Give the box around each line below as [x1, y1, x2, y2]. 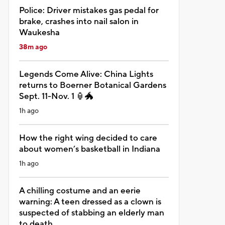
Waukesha [19, 27, 60, 38]
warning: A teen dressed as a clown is [19, 196, 161, 207]
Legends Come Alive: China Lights [19, 68, 153, 80]
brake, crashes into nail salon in [19, 16, 139, 27]
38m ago [19, 42, 47, 52]
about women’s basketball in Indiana [19, 143, 160, 155]
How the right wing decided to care [19, 132, 157, 144]
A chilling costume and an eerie [19, 185, 141, 196]
